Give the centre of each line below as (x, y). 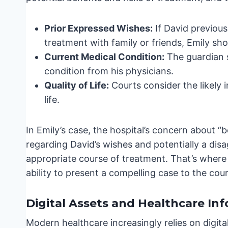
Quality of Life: (77, 85)
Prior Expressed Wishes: (98, 28)
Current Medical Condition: (104, 57)
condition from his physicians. (109, 71)
